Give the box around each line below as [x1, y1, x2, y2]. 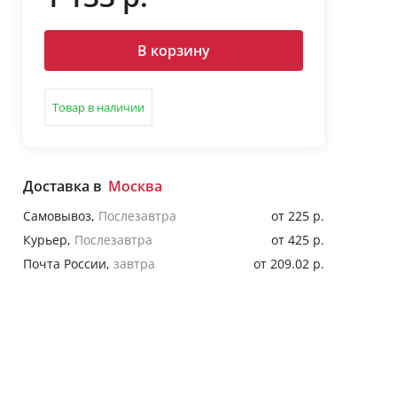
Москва [107, 176, 162, 197]
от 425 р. [270, 231, 324, 249]
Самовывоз [22, 207, 91, 225]
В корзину [136, 41, 210, 61]
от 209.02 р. [253, 255, 324, 273]
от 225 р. [270, 207, 324, 225]
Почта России [22, 255, 106, 273]
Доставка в [22, 176, 102, 197]
